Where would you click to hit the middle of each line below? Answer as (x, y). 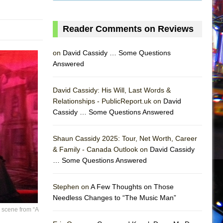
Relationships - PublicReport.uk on (108, 101)
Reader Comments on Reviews (128, 29)
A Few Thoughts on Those (132, 186)
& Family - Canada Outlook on (101, 149)
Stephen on (72, 186)
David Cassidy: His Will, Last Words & (112, 90)
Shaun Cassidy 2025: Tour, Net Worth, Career (125, 138)
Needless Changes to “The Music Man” (114, 197)
